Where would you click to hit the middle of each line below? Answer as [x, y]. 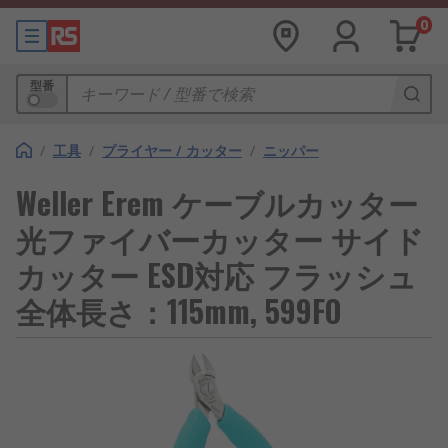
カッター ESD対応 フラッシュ [216, 274]
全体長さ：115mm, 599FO [178, 310]
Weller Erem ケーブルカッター [217, 202]
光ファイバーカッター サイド [220, 238]
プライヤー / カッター [172, 150]
